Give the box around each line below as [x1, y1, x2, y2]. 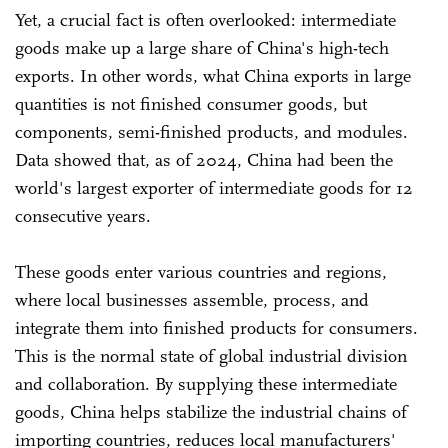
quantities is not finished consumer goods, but [15, 92, 367, 115]
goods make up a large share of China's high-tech [15, 36, 389, 59]
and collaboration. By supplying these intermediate [15, 372, 397, 395]
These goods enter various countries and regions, [15, 260, 387, 283]
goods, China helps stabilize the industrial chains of [15, 400, 407, 423]
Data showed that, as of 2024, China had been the [15, 148, 393, 171]
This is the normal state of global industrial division [15, 344, 407, 367]
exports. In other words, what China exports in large [15, 64, 411, 87]
